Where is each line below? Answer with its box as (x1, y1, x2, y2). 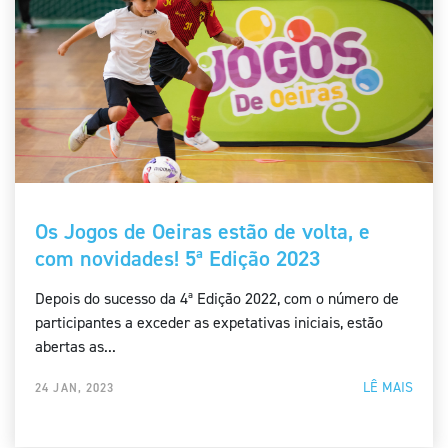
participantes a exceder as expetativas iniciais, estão (35, 312, 383, 334)
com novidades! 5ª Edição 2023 (35, 244, 320, 274)
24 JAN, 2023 (35, 380, 115, 397)
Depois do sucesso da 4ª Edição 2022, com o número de (35, 288, 399, 310)
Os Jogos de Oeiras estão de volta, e (35, 217, 370, 247)
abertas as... (35, 336, 116, 358)
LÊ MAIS (363, 378, 413, 398)
